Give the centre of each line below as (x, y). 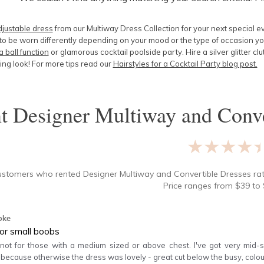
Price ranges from (198, 186)
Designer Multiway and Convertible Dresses (167, 174)
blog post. (239, 64)
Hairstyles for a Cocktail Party (166, 64)
